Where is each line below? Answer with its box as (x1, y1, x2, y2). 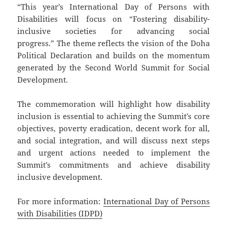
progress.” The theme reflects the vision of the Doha (17, 37, 210, 48)
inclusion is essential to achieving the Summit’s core (17, 110, 210, 121)
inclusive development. (17, 171, 103, 182)
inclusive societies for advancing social (17, 25, 210, 36)
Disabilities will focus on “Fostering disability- (17, 13, 210, 24)
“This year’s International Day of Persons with (17, 1, 210, 12)
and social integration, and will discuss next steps (17, 135, 210, 145)
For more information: (17, 196, 103, 206)
